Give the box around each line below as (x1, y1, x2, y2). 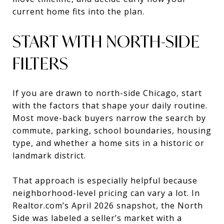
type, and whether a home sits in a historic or (12, 137, 204, 148)
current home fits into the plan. (12, 5, 144, 17)
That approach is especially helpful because (12, 174, 197, 186)
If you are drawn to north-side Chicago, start (12, 87, 202, 98)
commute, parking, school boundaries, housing (12, 124, 211, 136)
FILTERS (12, 52, 68, 74)
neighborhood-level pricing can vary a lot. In (12, 187, 200, 198)
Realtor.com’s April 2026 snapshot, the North (12, 199, 203, 211)
